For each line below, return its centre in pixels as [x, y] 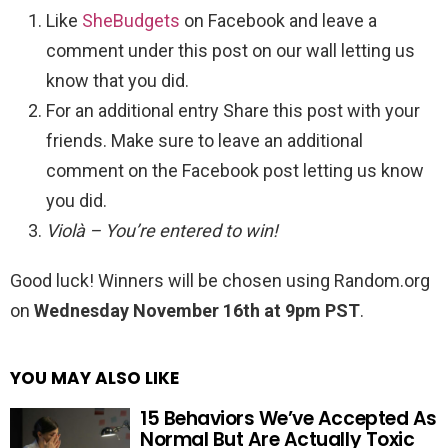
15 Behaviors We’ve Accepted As [288, 418]
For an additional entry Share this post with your [233, 110]
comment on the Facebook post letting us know [235, 170]
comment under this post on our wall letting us [230, 50]
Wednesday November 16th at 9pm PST [197, 310]
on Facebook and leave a [278, 20]
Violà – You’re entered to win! [162, 230]
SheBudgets [131, 20]
